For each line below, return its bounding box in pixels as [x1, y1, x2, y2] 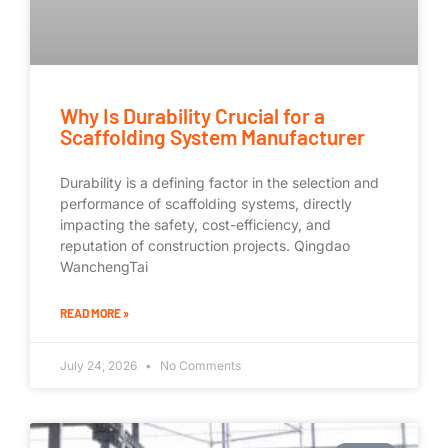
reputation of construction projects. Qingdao [60, 236, 350, 254]
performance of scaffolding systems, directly [60, 194, 352, 212]
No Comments [157, 357, 241, 373]
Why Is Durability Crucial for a [60, 102, 325, 128]
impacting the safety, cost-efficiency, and [60, 215, 331, 233]
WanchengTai [60, 257, 148, 275]
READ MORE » [60, 305, 129, 320]
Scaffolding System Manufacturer [60, 123, 365, 149]
